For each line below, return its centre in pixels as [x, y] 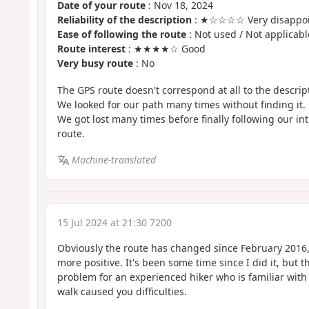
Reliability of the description [124, 20]
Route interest [91, 49]
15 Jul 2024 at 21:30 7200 [114, 222]
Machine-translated [114, 160]
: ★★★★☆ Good [165, 49]
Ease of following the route [121, 34]
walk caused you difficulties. [122, 291]
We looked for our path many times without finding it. [181, 104]
